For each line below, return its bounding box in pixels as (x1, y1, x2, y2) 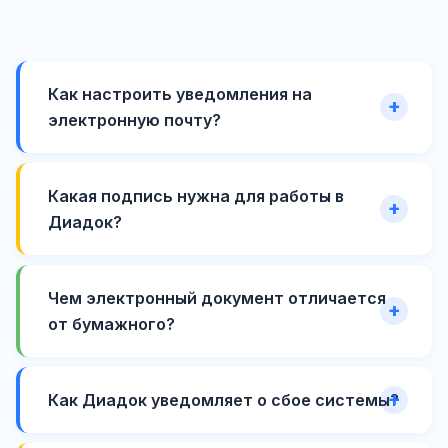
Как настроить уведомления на (48, 83, 312, 104)
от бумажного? (48, 313, 175, 334)
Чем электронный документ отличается (48, 287, 386, 308)
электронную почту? (48, 109, 221, 130)
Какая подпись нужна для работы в (48, 185, 344, 206)
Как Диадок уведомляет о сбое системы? (48, 389, 399, 410)
